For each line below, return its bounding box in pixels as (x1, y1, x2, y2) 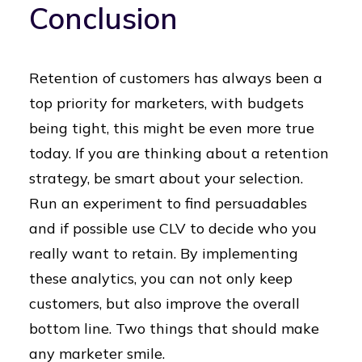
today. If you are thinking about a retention (29, 144, 329, 162)
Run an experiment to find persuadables (29, 194, 307, 213)
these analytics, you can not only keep (29, 269, 293, 288)
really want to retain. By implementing (29, 244, 298, 263)
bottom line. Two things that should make (29, 319, 319, 338)
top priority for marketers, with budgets (29, 94, 304, 112)
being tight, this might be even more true (29, 119, 314, 137)
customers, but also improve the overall (29, 294, 300, 313)
